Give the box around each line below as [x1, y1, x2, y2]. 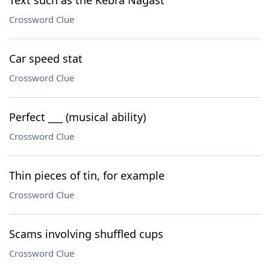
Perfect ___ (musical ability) [9, 110, 146, 124]
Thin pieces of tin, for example [9, 168, 165, 183]
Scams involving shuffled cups [9, 227, 163, 241]
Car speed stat [9, 51, 83, 66]
